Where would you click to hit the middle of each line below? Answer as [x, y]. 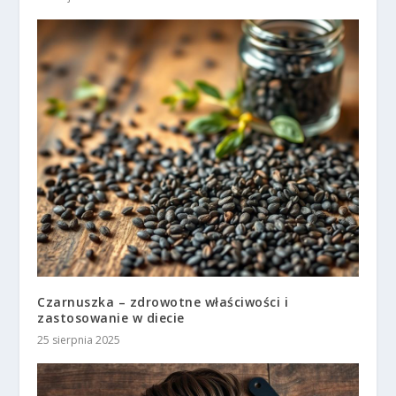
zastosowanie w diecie [111, 317]
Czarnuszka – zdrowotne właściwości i [163, 301]
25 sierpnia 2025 [79, 339]
